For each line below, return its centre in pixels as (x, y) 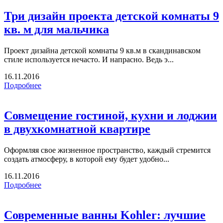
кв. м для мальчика (56, 30)
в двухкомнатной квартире (77, 129)
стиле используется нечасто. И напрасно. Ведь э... (89, 60)
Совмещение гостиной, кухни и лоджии (111, 116)
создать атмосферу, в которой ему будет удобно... (87, 159)
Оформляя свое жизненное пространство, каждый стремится (107, 150)
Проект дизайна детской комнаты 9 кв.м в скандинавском (102, 51)
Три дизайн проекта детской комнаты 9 (111, 16)
